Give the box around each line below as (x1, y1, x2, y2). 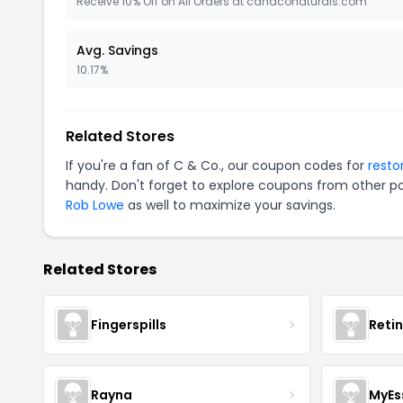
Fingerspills (91, 315, 166, 334)
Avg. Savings (76, 41, 158, 59)
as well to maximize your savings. (124, 196, 336, 214)
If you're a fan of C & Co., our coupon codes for (66, 157, 368, 175)
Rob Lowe (66, 196, 124, 214)
